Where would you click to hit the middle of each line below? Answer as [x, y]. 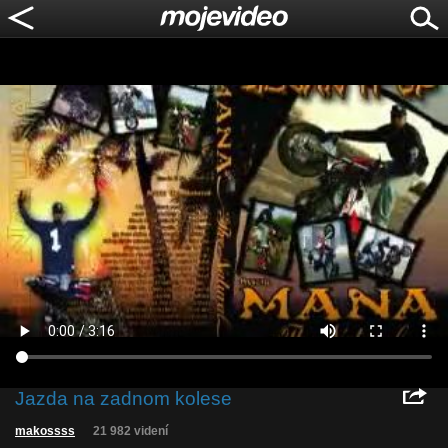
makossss [45, 431]
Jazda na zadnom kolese [123, 398]
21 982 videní [130, 431]
